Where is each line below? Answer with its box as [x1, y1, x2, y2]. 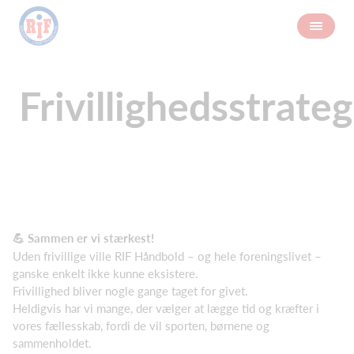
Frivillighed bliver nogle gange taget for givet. [13, 283, 251, 298]
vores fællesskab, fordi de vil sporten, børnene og [13, 318, 269, 333]
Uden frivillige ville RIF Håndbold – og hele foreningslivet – [13, 248, 322, 263]
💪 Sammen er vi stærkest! [13, 231, 154, 245]
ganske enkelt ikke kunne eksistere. [13, 265, 201, 281]
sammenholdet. [13, 336, 92, 350]
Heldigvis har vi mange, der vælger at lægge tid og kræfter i [13, 301, 319, 315]
